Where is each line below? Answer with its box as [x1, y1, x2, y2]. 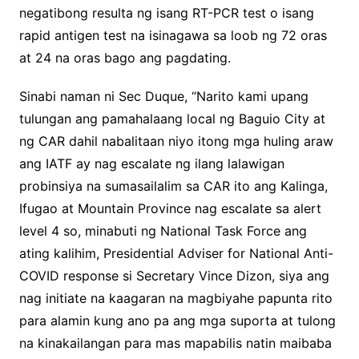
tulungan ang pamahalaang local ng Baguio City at [18, 111, 325, 127]
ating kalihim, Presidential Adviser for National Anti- [18, 245, 333, 262]
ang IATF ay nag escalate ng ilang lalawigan [18, 155, 284, 172]
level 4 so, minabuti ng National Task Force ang [18, 223, 307, 240]
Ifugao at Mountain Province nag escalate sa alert [18, 200, 321, 217]
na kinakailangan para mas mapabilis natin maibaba [18, 335, 332, 352]
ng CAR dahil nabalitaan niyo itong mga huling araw [18, 133, 333, 150]
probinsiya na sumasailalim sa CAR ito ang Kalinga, [18, 178, 328, 195]
